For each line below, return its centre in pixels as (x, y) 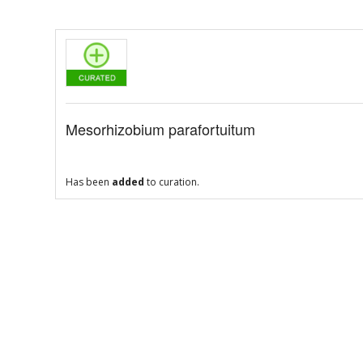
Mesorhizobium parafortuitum (160, 129)
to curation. (171, 182)
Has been (88, 182)
